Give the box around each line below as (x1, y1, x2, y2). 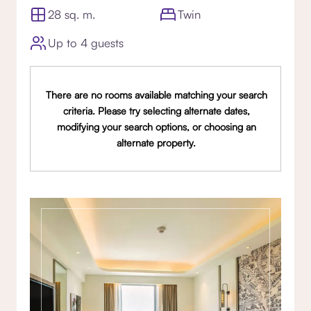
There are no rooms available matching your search (45, 88, 267, 101)
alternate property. (117, 136, 196, 149)
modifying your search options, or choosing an (56, 120, 256, 133)
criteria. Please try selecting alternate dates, (62, 104, 250, 117)
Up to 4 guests (48, 35, 124, 51)
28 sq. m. (48, 7, 96, 22)
